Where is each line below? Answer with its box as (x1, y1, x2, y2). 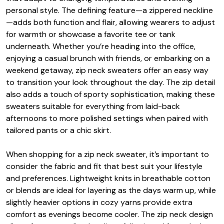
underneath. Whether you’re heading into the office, (6, 40, 195, 51)
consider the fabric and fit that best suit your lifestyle (6, 160, 202, 171)
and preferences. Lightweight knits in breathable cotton (6, 172, 210, 183)
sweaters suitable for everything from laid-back (6, 100, 180, 111)
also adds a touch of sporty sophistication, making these (6, 88, 215, 99)
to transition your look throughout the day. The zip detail (6, 76, 215, 87)
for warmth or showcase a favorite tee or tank (6, 28, 175, 39)
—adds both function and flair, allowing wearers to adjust (6, 16, 215, 27)
